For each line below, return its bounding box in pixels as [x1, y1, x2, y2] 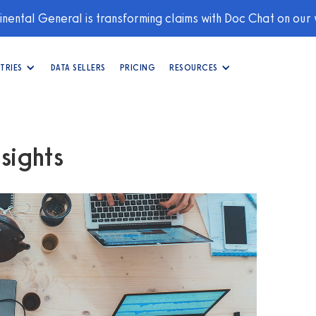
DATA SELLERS [50, 62, 106, 73]
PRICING [119, 62, 155, 73]
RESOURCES [169, 62, 218, 73]
